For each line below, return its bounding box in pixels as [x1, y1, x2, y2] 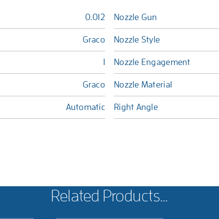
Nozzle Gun [114, 13, 157, 22]
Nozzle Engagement [114, 58, 191, 66]
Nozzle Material [114, 80, 173, 89]
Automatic [66, 103, 105, 111]
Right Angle [114, 103, 158, 111]
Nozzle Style [114, 35, 160, 44]
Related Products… [51, 188, 168, 204]
